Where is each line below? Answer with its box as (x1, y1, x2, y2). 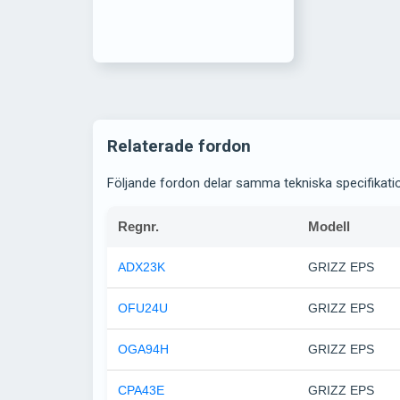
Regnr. (118, 219, 159, 235)
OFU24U (118, 301, 168, 316)
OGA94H (118, 342, 169, 357)
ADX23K (118, 260, 165, 275)
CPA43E (118, 383, 164, 398)
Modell (308, 219, 350, 235)
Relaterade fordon (107, 136, 251, 157)
